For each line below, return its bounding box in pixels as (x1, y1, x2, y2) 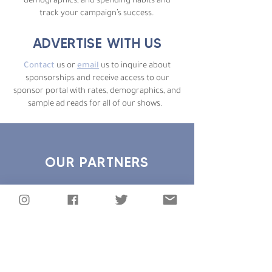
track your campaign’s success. (39, 9, 154, 18)
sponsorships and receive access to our (25, 74, 169, 83)
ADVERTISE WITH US (32, 35, 162, 52)
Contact (24, 61, 55, 70)
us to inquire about (99, 61, 171, 70)
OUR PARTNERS (45, 154, 149, 171)
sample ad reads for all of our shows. (28, 100, 166, 109)
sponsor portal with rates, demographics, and (13, 87, 181, 96)
